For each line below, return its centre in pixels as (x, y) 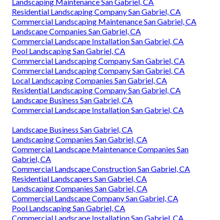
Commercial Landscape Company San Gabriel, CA (95, 198)
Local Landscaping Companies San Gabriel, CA (89, 81)
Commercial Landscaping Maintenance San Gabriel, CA (104, 22)
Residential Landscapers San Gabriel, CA (79, 179)
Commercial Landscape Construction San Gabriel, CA (101, 169)
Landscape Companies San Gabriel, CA (76, 31)
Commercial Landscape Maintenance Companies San (100, 149)
